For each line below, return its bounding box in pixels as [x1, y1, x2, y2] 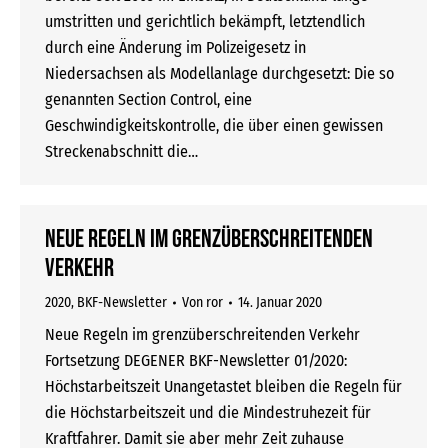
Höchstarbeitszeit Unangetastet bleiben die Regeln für [45, 377, 402, 396]
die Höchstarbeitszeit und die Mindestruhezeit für [45, 403, 371, 422]
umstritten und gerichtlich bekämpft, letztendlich [45, 12, 365, 31]
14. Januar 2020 [238, 294, 322, 311]
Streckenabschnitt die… [45, 142, 198, 161]
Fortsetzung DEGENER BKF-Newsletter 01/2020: [45, 351, 355, 370]
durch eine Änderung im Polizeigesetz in [45, 38, 306, 57]
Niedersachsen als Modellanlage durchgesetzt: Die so [45, 64, 394, 83]
